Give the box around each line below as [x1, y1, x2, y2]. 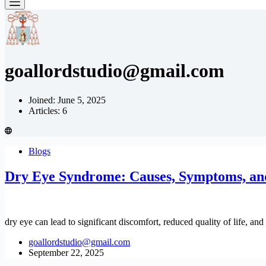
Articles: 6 [28, 105, 67, 116]
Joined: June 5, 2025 [28, 94, 106, 105]
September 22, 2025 [28, 247, 104, 258]
